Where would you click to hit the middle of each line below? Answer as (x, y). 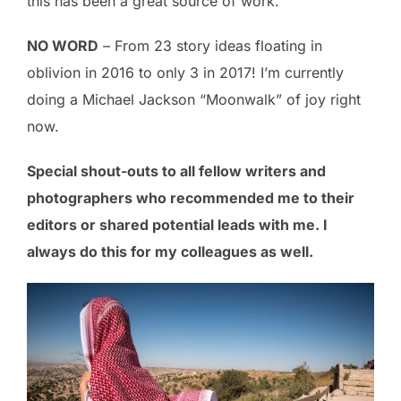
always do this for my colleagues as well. (170, 251)
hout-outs (124, 171)
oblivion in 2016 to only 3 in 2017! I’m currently (185, 72)
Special (54, 171)
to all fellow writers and (242, 171)
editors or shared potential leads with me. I (177, 224)
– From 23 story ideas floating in (210, 45)
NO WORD (63, 45)
